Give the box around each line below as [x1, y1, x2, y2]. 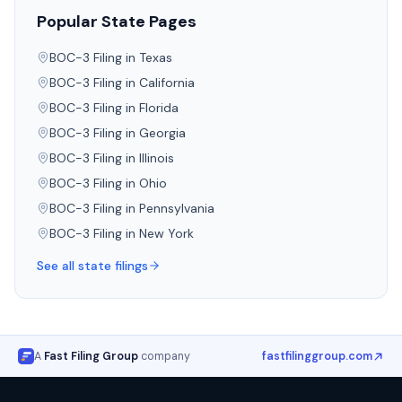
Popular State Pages [37, 11, 197, 32]
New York [139, 225, 194, 241]
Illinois [139, 150, 174, 166]
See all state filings [37, 258, 148, 274]
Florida [139, 100, 179, 116]
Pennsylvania [139, 200, 214, 216]
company [141, 348, 190, 363]
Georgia [139, 125, 186, 141]
